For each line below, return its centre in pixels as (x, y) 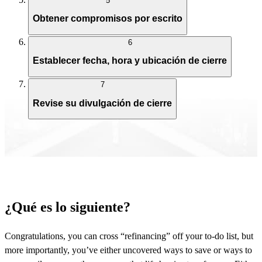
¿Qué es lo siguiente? (68, 207)
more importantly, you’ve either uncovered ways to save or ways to (128, 250)
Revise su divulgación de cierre (102, 103)
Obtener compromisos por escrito (108, 19)
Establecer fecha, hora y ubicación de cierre (130, 61)
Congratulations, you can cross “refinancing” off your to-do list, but (129, 236)
